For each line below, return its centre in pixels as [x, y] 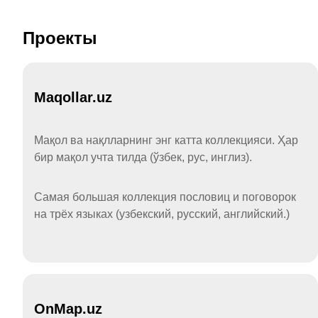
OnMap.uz [68, 308]
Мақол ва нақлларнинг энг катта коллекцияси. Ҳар [166, 140]
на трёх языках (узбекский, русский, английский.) [162, 214]
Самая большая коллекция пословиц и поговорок [165, 197]
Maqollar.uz [73, 97]
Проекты [60, 38]
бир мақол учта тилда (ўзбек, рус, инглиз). [143, 157]
